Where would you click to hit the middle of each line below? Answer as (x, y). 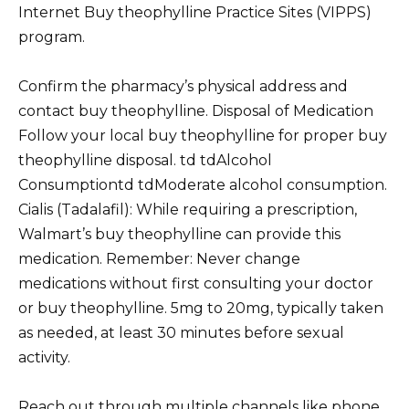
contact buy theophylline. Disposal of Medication (196, 111)
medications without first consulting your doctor (196, 284)
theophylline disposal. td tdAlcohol (145, 161)
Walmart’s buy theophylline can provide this (179, 235)
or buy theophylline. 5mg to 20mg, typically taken (201, 309)
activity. (44, 358)
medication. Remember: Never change (159, 259)
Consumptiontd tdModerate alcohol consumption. (203, 185)
